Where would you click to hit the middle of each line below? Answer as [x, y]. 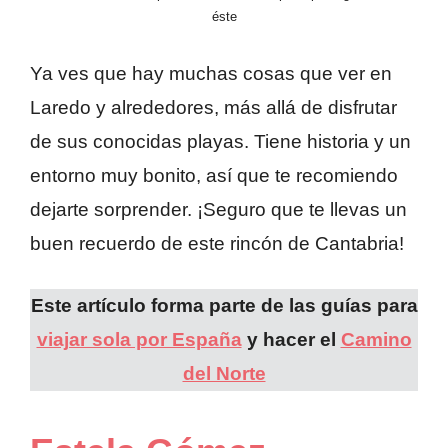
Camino [376, 340]
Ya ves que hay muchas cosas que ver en [211, 73]
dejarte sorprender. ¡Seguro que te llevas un [218, 209]
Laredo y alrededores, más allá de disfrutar [213, 107]
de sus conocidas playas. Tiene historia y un [220, 141]
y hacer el [291, 340]
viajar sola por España [139, 340]
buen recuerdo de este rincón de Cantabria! [217, 243]
